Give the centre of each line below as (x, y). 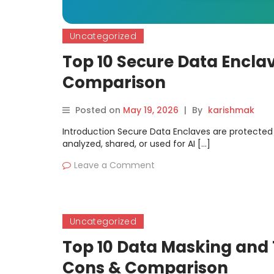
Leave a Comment (114, 165)
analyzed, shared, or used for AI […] (136, 144)
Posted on (99, 110)
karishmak (231, 110)
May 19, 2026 (151, 110)
